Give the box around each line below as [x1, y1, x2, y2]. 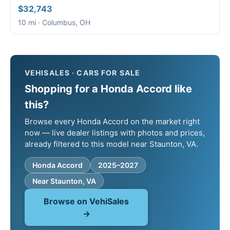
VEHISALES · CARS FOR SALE [25, 68, 140, 78]
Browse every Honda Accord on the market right [25, 117, 200, 127]
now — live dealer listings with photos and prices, [25, 128, 205, 138]
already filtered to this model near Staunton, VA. [25, 139, 198, 149]
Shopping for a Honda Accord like [25, 83, 192, 95]
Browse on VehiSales [44, 196, 129, 207]
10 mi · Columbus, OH [18, 18, 90, 27]
